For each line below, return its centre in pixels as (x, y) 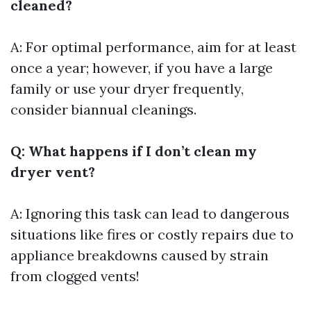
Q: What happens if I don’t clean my (134, 151)
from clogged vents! (75, 276)
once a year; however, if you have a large (142, 68)
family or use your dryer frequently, (127, 89)
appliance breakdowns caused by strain (140, 255)
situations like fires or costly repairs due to (152, 234)
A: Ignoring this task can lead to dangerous (150, 213)
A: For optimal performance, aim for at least (153, 47)
